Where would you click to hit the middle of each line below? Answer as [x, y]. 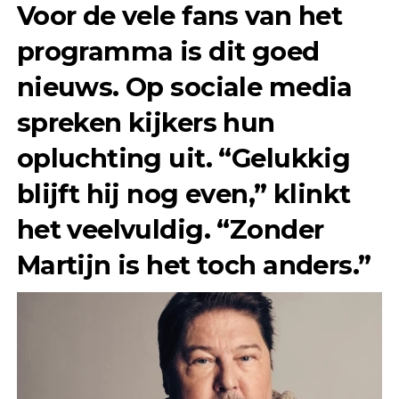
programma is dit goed [168, 51]
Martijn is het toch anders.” [194, 265]
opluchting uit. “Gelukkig [183, 158]
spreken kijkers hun [146, 122]
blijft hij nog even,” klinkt [183, 193]
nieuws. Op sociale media [184, 86]
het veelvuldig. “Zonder [170, 229]
